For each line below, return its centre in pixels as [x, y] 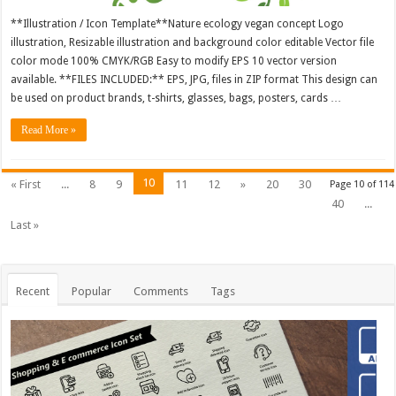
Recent [33, 292]
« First [26, 185]
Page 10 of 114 [362, 185]
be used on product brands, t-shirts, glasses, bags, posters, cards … [176, 99]
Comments [161, 292]
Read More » [49, 130]
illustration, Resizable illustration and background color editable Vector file [193, 43]
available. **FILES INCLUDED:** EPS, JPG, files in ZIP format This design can [194, 80]
